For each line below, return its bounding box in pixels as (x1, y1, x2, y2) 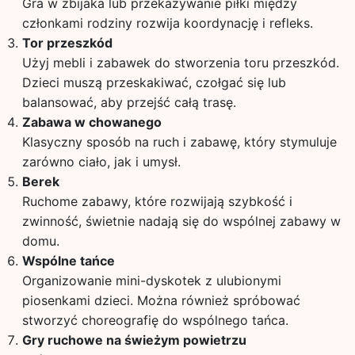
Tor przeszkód (21, 35, 113, 51)
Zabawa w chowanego (21, 114, 162, 130)
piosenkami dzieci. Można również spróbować (21, 292, 300, 308)
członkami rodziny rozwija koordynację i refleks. (21, 15, 313, 31)
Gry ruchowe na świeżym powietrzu (21, 332, 246, 348)
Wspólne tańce (21, 253, 115, 269)
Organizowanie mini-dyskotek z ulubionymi (21, 273, 281, 288)
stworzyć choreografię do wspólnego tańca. (21, 312, 288, 328)
